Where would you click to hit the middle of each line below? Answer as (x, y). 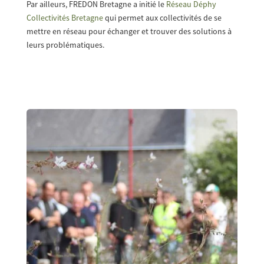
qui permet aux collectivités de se (162, 18)
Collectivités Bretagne (65, 18)
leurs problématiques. (65, 45)
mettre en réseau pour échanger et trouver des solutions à (129, 32)
